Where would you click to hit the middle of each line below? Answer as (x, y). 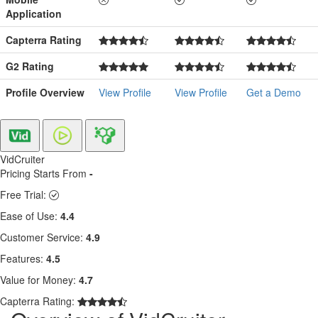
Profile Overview (45, 92)
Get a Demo (274, 92)
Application (34, 13)
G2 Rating (30, 66)
